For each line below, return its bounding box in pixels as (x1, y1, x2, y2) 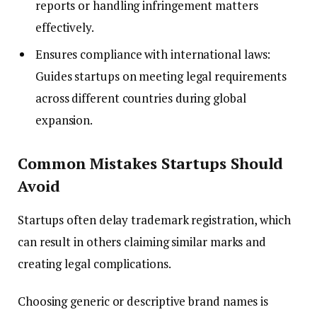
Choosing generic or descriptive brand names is (18, 293, 269, 310)
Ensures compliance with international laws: (35, 46, 271, 63)
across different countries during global (35, 90, 246, 107)
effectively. (35, 18, 94, 35)
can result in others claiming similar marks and (18, 234, 267, 250)
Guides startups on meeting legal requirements (35, 68, 287, 85)
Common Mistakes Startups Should (18, 152, 284, 173)
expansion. (35, 112, 96, 129)
